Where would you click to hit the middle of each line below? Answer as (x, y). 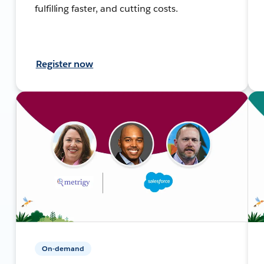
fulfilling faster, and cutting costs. (106, 8)
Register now (65, 64)
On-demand (63, 248)
